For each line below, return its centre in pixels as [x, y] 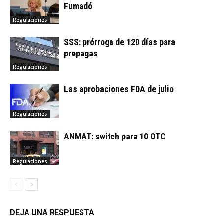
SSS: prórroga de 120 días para [120, 42]
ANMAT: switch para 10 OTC [115, 136]
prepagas [81, 53]
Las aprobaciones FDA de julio [119, 89]
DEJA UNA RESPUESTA [52, 212]
